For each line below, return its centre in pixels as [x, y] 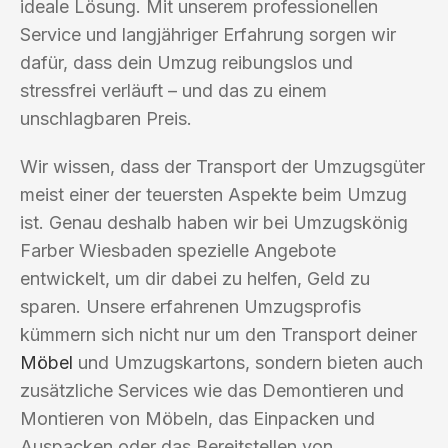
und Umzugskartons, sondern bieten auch [248, 362]
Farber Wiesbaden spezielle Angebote [178, 250]
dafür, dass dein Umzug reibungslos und [186, 62]
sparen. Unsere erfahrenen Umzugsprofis [190, 306]
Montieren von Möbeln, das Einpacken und [197, 418]
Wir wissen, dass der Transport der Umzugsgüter [222, 166]
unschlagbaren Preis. [106, 118]
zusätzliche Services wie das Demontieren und [212, 390]
